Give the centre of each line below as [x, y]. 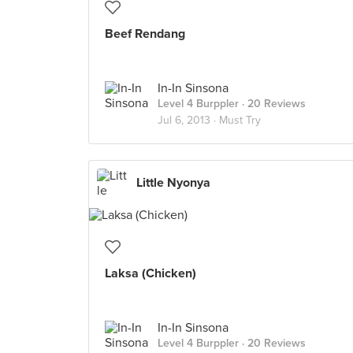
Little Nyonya [173, 183]
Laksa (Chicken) [150, 273]
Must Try [240, 120]
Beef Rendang [145, 34]
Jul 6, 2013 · [188, 120]
